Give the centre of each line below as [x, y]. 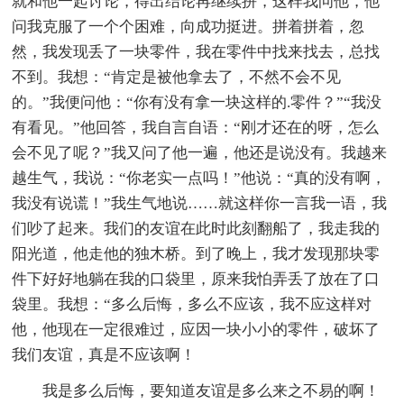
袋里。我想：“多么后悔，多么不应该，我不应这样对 [192, 304]
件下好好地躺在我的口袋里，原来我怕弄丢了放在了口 [196, 279]
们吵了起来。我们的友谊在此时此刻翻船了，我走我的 [196, 228]
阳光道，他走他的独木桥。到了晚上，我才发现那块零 [196, 253]
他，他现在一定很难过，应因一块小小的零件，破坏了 [196, 329]
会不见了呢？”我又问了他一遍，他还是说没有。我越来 [200, 152]
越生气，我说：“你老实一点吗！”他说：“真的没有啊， [199, 178]
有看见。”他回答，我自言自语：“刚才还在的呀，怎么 [196, 127]
